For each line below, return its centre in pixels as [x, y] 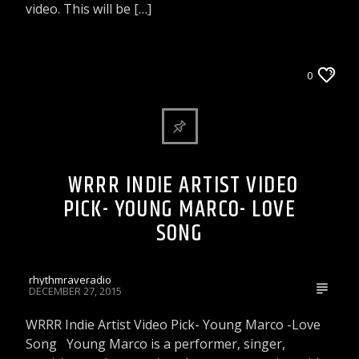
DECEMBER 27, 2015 [76, 290]
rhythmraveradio [71, 279]
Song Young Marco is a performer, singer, [156, 343]
